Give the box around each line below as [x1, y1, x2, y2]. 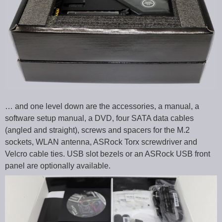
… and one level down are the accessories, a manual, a [5, 102, 199, 111]
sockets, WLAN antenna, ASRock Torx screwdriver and [5, 138, 197, 147]
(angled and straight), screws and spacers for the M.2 [5, 126, 190, 135]
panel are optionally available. [5, 162, 111, 170]
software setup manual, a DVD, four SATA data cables [5, 114, 194, 123]
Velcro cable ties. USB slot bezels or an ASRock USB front [5, 150, 210, 159]
